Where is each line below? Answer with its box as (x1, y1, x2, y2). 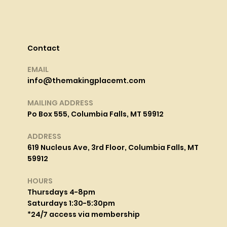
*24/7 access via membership (27, 209, 140, 220)
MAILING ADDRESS (27, 98, 93, 108)
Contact (27, 43, 60, 54)
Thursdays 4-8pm (27, 187, 95, 198)
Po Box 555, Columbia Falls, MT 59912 (27, 109, 164, 120)
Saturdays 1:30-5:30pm (27, 198, 115, 209)
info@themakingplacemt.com (27, 75, 145, 86)
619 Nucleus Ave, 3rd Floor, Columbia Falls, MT (27, 142, 199, 153)
